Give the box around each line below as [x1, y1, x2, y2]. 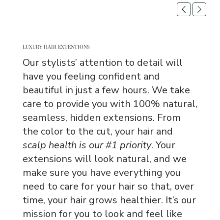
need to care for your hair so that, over [22, 179, 194, 193]
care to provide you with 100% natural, [22, 97, 197, 110]
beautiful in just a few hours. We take [22, 83, 190, 97]
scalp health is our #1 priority [22, 138, 151, 152]
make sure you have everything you [22, 165, 181, 179]
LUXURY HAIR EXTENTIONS [22, 43, 90, 50]
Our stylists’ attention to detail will [22, 55, 183, 69]
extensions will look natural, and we [22, 152, 187, 165]
